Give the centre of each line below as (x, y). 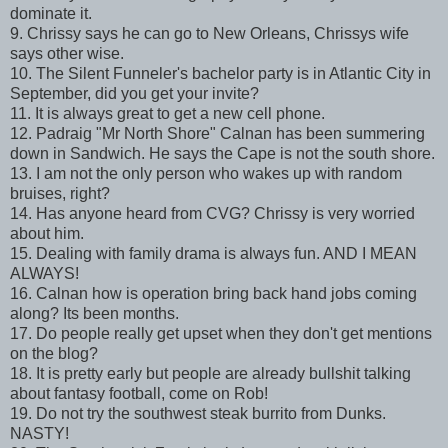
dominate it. (51, 13)
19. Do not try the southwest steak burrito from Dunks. (198, 413)
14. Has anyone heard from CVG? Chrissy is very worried (212, 213)
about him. (47, 233)
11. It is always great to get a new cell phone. (167, 113)
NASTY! (39, 433)
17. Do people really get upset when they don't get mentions (221, 333)
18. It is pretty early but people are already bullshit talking (210, 373)
